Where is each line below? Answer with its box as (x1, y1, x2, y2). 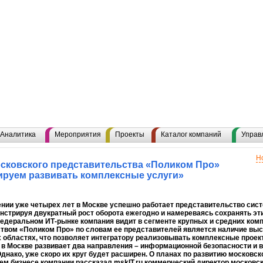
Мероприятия (55, 130, 101, 139)
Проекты (115, 130, 144, 139)
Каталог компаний (161, 130, 221, 139)
